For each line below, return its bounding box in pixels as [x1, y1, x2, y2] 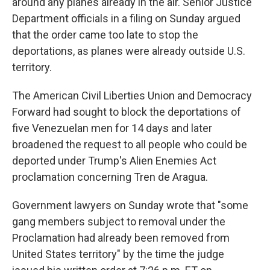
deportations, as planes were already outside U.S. [12, 45, 245, 57]
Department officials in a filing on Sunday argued [12, 12, 240, 25]
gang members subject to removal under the [12, 215, 225, 228]
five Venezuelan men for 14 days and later [12, 122, 212, 134]
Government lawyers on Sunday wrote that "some [12, 199, 248, 212]
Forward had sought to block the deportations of [12, 105, 241, 118]
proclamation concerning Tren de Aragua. [12, 171, 208, 183]
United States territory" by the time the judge [12, 248, 224, 260]
